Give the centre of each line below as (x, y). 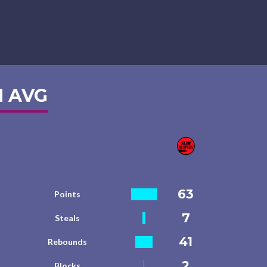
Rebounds (67, 242)
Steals (67, 218)
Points (67, 194)
